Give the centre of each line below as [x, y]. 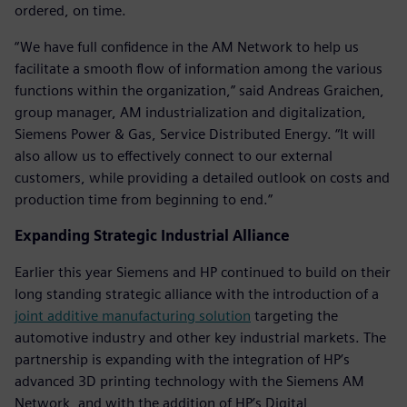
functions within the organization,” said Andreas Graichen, [199, 90]
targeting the [294, 315]
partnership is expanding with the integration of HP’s [182, 359]
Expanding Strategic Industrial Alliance [152, 235]
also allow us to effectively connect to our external [174, 155]
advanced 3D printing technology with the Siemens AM [189, 381]
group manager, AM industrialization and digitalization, [190, 112]
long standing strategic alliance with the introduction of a [197, 293]
